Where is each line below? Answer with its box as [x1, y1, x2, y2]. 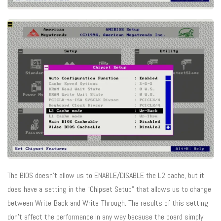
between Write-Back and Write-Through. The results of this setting [7, 198, 208, 209]
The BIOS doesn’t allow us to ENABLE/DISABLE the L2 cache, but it [7, 170, 204, 181]
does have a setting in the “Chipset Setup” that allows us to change [7, 184, 211, 195]
